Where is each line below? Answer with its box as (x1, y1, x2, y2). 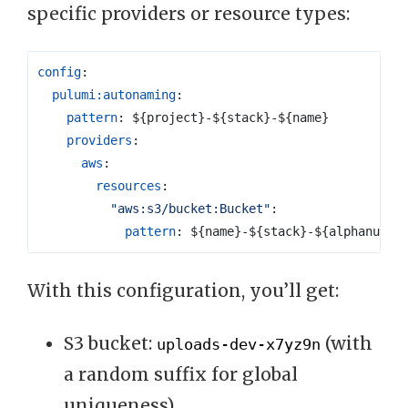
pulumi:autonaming (52, 87, 176, 102)
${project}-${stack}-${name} (132, 109, 329, 125)
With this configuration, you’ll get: (27, 280, 339, 302)
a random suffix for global (64, 363, 298, 386)
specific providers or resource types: (27, 2, 350, 25)
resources (96, 178, 161, 193)
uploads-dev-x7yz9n (157, 335, 321, 354)
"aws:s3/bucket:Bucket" (110, 200, 270, 216)
